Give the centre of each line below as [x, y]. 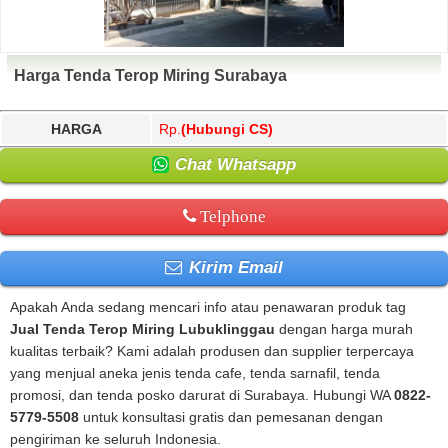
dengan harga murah [344, 328]
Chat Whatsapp [233, 164]
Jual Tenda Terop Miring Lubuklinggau [142, 328]
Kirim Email [233, 267]
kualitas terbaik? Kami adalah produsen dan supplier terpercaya [212, 350]
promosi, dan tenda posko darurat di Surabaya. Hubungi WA [202, 394]
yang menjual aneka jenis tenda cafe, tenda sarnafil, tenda [195, 372]
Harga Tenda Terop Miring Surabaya [150, 75]
